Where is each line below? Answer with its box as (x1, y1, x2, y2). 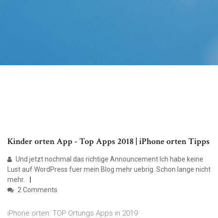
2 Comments (16, 186, 57, 194)
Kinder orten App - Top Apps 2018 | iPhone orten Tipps (7, 136, 210, 147)
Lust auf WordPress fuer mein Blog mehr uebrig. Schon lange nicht (7, 165, 211, 174)
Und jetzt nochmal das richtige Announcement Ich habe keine (14, 155, 203, 163)
